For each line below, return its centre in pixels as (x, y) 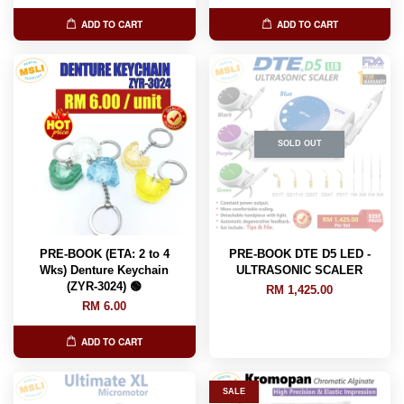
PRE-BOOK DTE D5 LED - (299, 253)
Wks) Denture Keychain (105, 270)
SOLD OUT (299, 144)
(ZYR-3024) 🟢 (105, 286)
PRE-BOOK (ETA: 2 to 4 (104, 253)
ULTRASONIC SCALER (300, 270)
